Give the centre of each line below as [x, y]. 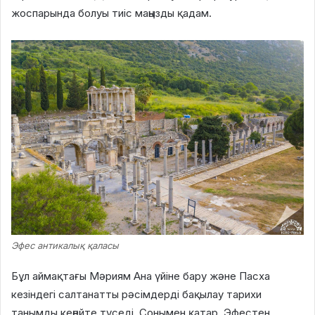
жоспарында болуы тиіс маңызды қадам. [111, 13]
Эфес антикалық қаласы [65, 245]
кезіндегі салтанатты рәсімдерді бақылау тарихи [136, 294]
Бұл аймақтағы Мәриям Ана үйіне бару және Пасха [141, 276]
